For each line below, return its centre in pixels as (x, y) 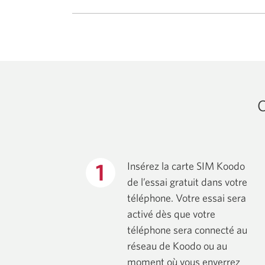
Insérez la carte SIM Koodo (186, 166)
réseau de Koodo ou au (177, 246)
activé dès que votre (172, 214)
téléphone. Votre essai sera (187, 198)
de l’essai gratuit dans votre (188, 182)
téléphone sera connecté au (188, 230)
